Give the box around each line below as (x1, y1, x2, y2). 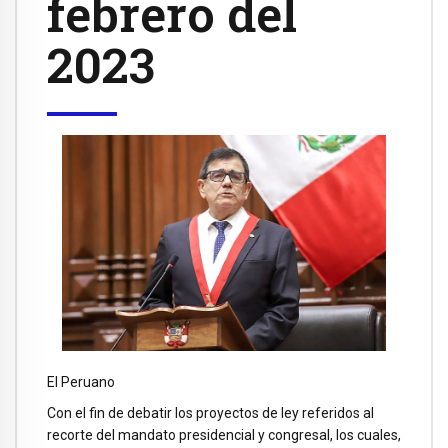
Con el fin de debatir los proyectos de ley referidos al (47, 405, 374, 421)
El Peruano (47, 374, 115, 391)
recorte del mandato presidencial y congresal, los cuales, (47, 427, 401, 443)
